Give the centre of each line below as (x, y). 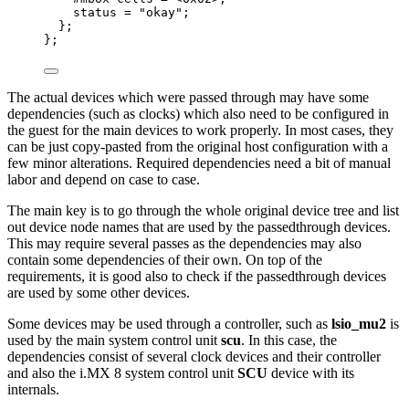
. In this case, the (289, 340)
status (99, 12)
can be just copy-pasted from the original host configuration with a (198, 146)
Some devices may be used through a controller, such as (169, 323)
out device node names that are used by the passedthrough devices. (199, 226)
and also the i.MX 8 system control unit (122, 372)
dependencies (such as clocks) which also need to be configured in (198, 113)
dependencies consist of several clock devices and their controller (194, 356)
